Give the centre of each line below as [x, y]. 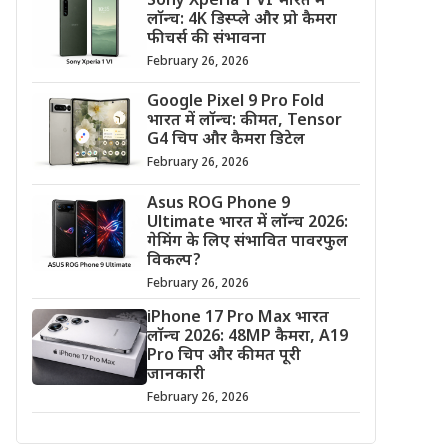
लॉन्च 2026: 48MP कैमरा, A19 [247, 337]
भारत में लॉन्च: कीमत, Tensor [244, 122]
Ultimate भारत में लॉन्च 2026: [247, 223]
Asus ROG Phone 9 [218, 204]
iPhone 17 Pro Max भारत [237, 318]
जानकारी [175, 375]
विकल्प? [173, 261]
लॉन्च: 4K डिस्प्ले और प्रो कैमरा [241, 20]
